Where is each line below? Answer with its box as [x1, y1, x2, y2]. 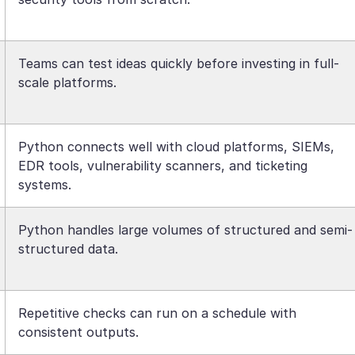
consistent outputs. [18, 324, 139, 340]
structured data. [18, 241, 118, 257]
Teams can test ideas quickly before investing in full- [18, 55, 339, 71]
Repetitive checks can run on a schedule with [18, 305, 296, 321]
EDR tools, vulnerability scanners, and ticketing [18, 158, 307, 174]
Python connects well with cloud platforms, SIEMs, [18, 139, 334, 155]
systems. [18, 177, 71, 193]
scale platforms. [18, 74, 116, 90]
